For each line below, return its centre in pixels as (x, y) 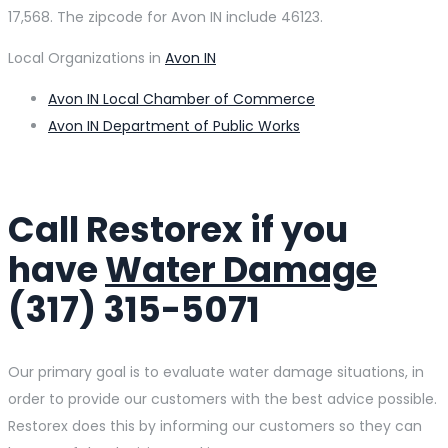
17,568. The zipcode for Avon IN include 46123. (165, 16)
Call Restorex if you (178, 229)
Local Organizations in (86, 57)
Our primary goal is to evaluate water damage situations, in (216, 372)
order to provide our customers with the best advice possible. (222, 399)
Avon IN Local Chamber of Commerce (181, 98)
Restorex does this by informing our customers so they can (215, 426)
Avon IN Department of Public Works (174, 125)
